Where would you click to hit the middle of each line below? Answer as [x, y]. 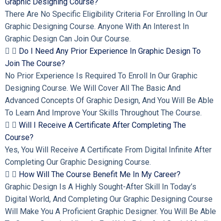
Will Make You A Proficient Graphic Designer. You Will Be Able [110, 211]
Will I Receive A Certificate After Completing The [102, 125]
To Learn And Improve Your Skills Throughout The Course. [103, 112]
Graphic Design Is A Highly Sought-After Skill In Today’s [101, 186]
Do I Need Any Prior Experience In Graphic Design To [110, 51]
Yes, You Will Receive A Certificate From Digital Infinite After [108, 149]
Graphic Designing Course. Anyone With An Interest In [97, 26]
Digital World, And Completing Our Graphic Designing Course [109, 199]
